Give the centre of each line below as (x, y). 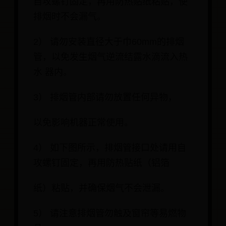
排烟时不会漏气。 (70, 17)
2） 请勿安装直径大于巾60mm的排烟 (109, 42)
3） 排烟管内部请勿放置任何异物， (105, 98)
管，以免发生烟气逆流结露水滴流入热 (110, 57)
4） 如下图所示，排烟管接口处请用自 (110, 148)
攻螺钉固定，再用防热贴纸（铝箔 (101, 163)
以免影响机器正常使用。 (83, 123)
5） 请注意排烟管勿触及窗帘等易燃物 (110, 214)
